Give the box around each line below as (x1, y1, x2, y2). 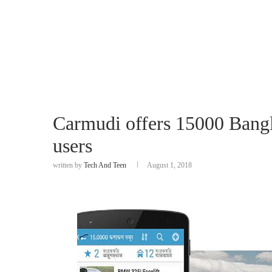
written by (53, 161, 84, 169)
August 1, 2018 (147, 161, 192, 169)
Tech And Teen (84, 161, 126, 169)
